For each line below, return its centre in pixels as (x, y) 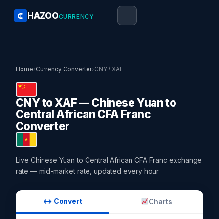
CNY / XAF (109, 69)
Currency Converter (64, 69)
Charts (160, 201)
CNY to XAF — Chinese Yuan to (96, 102)
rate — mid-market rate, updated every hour (87, 171)
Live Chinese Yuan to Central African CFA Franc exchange (109, 160)
